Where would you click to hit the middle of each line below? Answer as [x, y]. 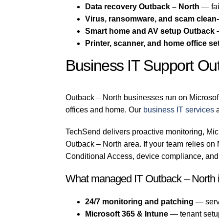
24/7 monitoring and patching [140, 202]
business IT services [179, 110]
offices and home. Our [105, 110]
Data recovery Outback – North [142, 7]
